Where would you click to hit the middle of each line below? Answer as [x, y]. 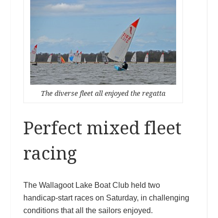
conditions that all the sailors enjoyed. [88, 210]
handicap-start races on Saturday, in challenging [106, 198]
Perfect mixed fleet [102, 128]
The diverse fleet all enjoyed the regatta [103, 93]
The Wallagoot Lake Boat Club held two [91, 185]
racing [50, 153]
